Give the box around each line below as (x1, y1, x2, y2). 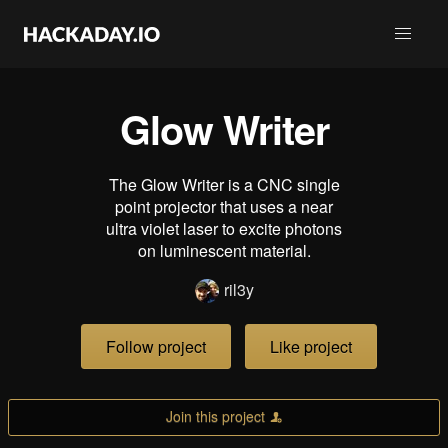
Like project (270, 335, 352, 359)
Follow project (106, 335, 206, 359)
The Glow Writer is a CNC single (108, 173, 340, 196)
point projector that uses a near (115, 195, 333, 218)
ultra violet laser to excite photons (106, 217, 342, 240)
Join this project (165, 406, 265, 426)
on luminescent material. (137, 239, 311, 262)
